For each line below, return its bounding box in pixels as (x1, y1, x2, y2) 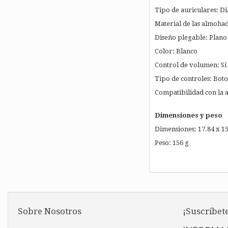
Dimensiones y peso (154, 111, 222, 120)
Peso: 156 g (154, 139, 189, 147)
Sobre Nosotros (18, 206, 81, 217)
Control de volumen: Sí (154, 61, 226, 69)
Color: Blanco (154, 47, 197, 55)
